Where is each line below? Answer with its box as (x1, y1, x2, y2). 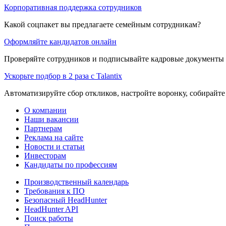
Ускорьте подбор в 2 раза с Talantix (4, 71, 122, 80)
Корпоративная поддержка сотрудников (4, 3, 142, 12)
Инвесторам (24, 151, 66, 160)
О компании (24, 105, 67, 115)
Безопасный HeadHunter (24, 195, 107, 204)
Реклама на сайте (24, 133, 83, 142)
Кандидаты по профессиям (24, 160, 117, 169)
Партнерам (24, 124, 62, 133)
